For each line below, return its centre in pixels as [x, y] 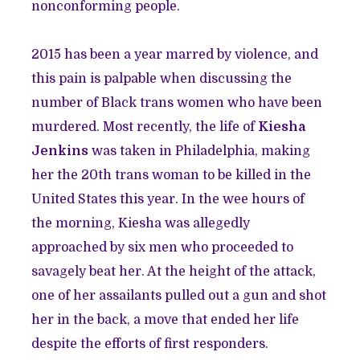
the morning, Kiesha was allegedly [141, 224]
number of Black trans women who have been [177, 103]
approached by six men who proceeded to [163, 248]
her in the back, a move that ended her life [166, 320]
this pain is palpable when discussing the [162, 79]
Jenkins [60, 151]
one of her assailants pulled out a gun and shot [179, 296]
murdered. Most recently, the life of [145, 127]
